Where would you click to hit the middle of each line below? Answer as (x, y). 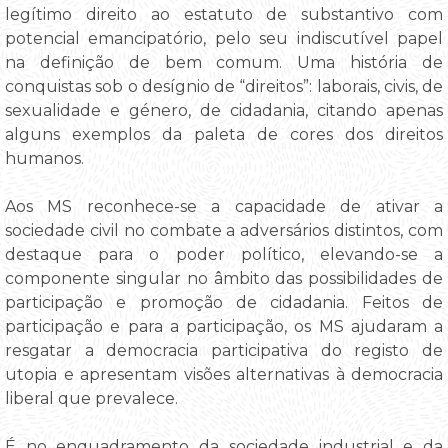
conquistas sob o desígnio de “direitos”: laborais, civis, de (224, 86)
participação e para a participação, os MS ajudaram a (224, 326)
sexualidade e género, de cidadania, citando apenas (224, 110)
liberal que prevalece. (91, 398)
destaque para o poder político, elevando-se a (224, 254)
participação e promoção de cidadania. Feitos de (224, 302)
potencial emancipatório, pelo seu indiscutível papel (224, 38)
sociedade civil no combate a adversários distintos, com (224, 230)
